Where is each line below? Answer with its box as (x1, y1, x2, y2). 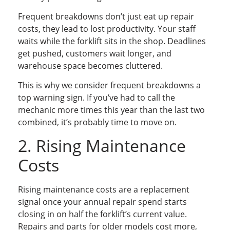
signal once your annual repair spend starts (18, 196, 187, 207)
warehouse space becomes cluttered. (18, 60, 163, 71)
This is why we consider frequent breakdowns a (18, 80, 201, 91)
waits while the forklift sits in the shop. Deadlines (18, 35, 206, 47)
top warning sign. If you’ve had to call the (18, 92, 175, 104)
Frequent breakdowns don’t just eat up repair (18, 10, 194, 22)
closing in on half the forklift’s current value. (18, 208, 187, 220)
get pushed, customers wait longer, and (18, 47, 171, 59)
